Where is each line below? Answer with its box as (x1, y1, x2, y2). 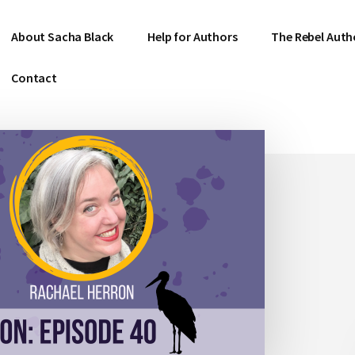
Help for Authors (147, 29, 238, 44)
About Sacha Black (11, 29, 114, 44)
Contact (11, 70, 57, 86)
